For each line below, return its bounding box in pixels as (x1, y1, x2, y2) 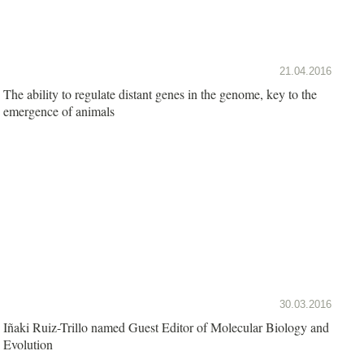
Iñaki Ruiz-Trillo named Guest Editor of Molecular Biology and (3, 318, 330, 336)
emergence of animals (3, 102, 115, 119)
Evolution (3, 335, 53, 353)
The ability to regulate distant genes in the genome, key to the (3, 84, 317, 102)
